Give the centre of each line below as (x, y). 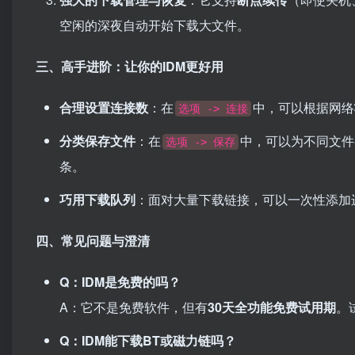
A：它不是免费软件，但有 (134, 307)
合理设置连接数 (104, 107)
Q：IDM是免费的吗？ (120, 282)
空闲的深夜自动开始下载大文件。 (155, 25)
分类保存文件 (97, 141)
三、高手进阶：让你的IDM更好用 (130, 66)
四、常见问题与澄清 (93, 240)
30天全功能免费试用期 (272, 307)
